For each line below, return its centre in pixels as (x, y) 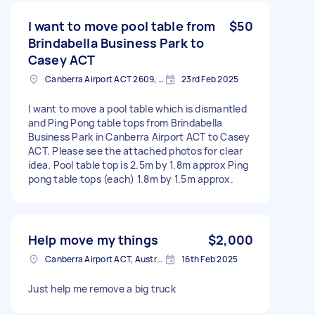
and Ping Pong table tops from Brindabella (126, 122)
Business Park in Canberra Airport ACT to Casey (139, 136)
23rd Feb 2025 (210, 79)
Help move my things (93, 239)
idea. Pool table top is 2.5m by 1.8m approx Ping (138, 165)
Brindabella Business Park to (116, 43)
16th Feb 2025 (210, 259)
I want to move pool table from (122, 26)
